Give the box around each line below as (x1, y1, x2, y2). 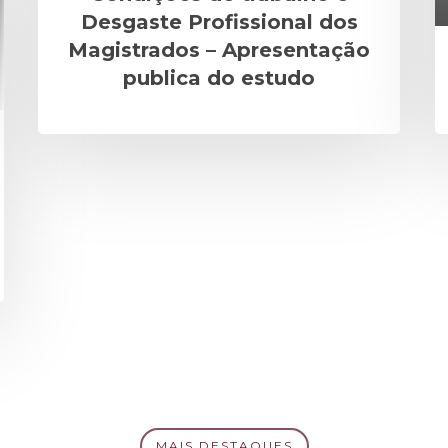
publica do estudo (123, 65, 315, 90)
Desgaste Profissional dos (80, 9, 358, 34)
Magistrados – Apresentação (68, 37, 370, 62)
